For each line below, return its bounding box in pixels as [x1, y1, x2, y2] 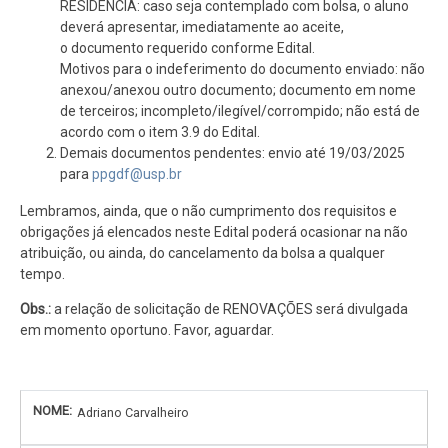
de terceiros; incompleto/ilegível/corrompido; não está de [60, 103, 420, 120]
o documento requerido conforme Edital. [60, 40, 315, 57]
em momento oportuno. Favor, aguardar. [20, 322, 277, 339]
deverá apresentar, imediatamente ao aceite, [60, 19, 344, 36]
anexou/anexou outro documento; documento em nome [60, 82, 416, 99]
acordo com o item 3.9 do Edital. [60, 124, 260, 141]
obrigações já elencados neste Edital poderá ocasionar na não [20, 224, 408, 241]
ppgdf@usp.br [92, 166, 182, 183]
